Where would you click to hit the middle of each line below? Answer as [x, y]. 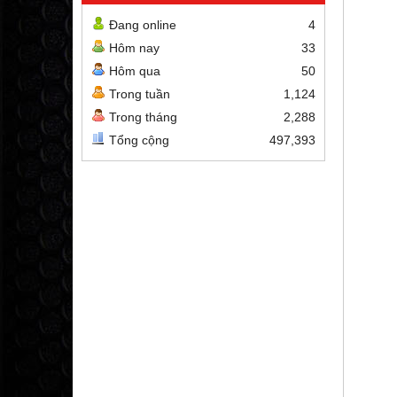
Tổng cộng [139, 140]
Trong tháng [143, 117]
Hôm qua [135, 71]
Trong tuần [140, 94]
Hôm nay [134, 48]
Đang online [143, 25]
